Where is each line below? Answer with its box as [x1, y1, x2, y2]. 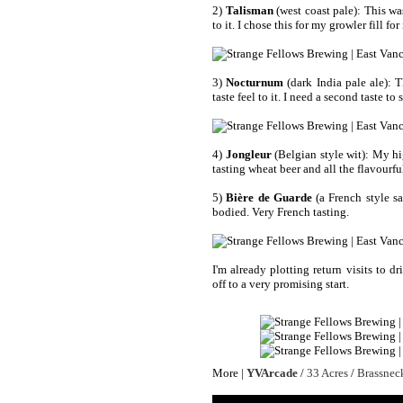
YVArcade [246, 366, 298, 381]
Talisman [225, 3, 273, 17]
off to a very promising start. [212, 276, 349, 291]
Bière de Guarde [226, 190, 312, 204]
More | [212, 366, 246, 381]
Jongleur [225, 147, 272, 161]
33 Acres [307, 366, 348, 381]
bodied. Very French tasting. [212, 204, 349, 219]
